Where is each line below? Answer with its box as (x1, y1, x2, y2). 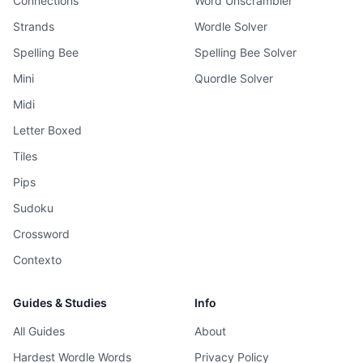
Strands (13, 19, 54, 33)
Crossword (13, 227, 70, 241)
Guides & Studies (13, 296, 107, 310)
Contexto (13, 253, 62, 267)
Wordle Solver (194, 19, 267, 33)
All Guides (13, 324, 65, 338)
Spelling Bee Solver (194, 45, 297, 59)
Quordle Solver (194, 71, 273, 85)
